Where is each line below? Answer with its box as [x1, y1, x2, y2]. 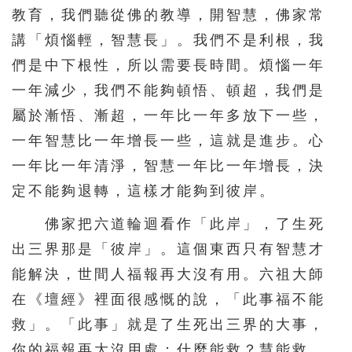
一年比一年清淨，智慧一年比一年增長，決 [12, 157, 325, 174]
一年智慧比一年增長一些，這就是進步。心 [12, 132, 325, 148]
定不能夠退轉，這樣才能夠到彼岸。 [12, 182, 276, 199]
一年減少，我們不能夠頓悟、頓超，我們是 [12, 82, 325, 98]
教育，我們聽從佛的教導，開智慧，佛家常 [12, 6, 325, 23]
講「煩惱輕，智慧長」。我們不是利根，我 [12, 31, 325, 48]
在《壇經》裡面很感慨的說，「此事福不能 [12, 291, 325, 307]
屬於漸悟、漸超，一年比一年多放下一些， [12, 107, 325, 123]
